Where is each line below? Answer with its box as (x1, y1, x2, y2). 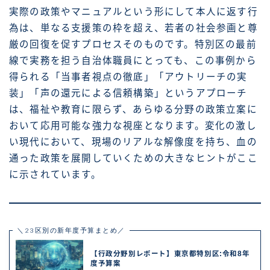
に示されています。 (9, 169, 101, 180)
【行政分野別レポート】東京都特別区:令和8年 (90, 250, 250, 257)
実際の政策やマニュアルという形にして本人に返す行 (9, 6, 258, 17)
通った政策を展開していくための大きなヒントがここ (9, 152, 258, 163)
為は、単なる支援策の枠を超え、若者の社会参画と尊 (9, 22, 258, 33)
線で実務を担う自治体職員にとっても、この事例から (9, 55, 257, 66)
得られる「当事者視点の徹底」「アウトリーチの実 (9, 71, 248, 82)
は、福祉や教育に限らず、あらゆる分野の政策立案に (9, 104, 257, 115)
